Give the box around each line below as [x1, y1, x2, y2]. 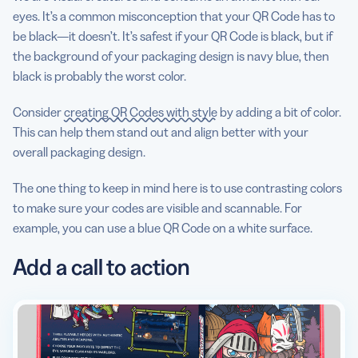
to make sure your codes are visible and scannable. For [13, 199, 302, 216]
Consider [13, 103, 64, 120]
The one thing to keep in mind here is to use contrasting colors [13, 179, 342, 196]
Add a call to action [13, 253, 189, 280]
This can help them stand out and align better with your [13, 123, 308, 140]
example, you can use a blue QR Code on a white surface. [13, 219, 315, 236]
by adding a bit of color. [217, 103, 341, 120]
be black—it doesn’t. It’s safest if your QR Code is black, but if [13, 27, 332, 44]
